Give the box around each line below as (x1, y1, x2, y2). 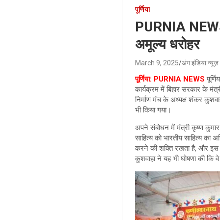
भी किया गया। (135, 106, 172, 115)
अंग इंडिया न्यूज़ (182, 59, 219, 67)
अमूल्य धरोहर (135, 36, 200, 53)
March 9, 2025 (135, 59, 179, 67)
